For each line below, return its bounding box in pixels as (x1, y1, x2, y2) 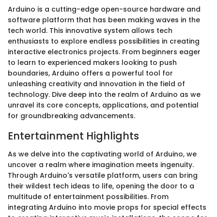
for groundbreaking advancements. (8, 110, 135, 121)
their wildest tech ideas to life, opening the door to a (8, 181, 194, 191)
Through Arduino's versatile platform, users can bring (8, 170, 198, 180)
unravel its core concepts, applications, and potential (8, 100, 199, 110)
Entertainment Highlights (8, 128, 139, 143)
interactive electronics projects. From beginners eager (8, 46, 201, 57)
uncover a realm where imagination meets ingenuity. (8, 160, 194, 170)
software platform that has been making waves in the (8, 15, 200, 25)
